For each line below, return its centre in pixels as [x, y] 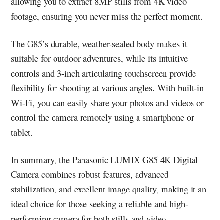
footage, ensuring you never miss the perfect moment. [107, 16]
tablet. [22, 132]
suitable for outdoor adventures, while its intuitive [99, 58]
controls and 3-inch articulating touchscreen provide [104, 73]
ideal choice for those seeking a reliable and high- [100, 204]
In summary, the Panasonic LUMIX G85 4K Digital [105, 160]
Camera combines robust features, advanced [90, 174]
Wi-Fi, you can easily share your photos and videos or [108, 103]
